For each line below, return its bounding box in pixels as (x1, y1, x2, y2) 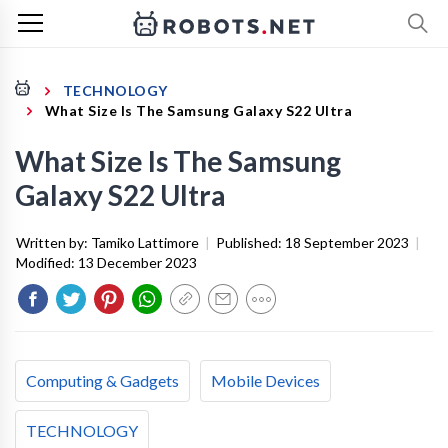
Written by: (16, 234, 91, 251)
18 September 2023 (285, 234, 409, 251)
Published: (216, 234, 285, 251)
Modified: (16, 254, 78, 271)
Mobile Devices (211, 371, 320, 390)
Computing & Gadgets (26, 371, 179, 390)
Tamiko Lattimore (91, 234, 199, 251)
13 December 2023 (78, 254, 197, 271)
